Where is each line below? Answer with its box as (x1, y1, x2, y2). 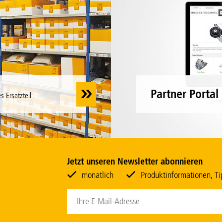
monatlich (81, 169, 113, 180)
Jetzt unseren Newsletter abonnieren (66, 156, 203, 167)
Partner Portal (151, 86, 219, 101)
